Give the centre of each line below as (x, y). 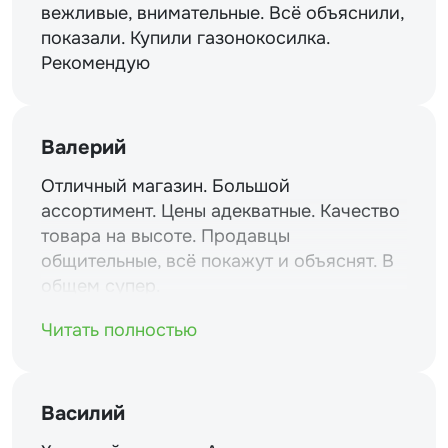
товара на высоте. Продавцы (165, 235)
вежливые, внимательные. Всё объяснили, (222, 13)
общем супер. (100, 285)
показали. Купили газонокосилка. (185, 38)
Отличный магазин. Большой (165, 185)
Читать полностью (118, 329)
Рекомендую (95, 63)
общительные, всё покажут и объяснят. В (217, 260)
